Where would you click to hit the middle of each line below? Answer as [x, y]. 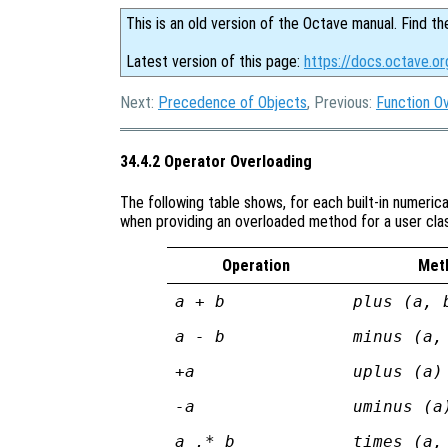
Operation [255, 265]
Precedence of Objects [232, 102]
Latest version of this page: [215, 61]
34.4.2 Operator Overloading [216, 162]
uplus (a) [398, 371]
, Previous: [341, 102]
